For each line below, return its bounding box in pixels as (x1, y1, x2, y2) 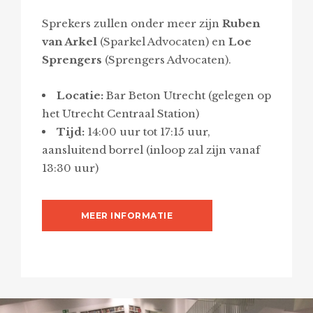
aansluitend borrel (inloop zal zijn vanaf (41, 143, 260, 156)
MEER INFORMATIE (80, 210, 173, 221)
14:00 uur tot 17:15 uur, (84, 124, 210, 138)
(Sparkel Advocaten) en (96, 34, 228, 48)
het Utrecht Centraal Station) (41, 106, 199, 120)
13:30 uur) (41, 161, 99, 175)
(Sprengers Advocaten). (101, 52, 231, 66)
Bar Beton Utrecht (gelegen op (103, 88, 271, 102)
